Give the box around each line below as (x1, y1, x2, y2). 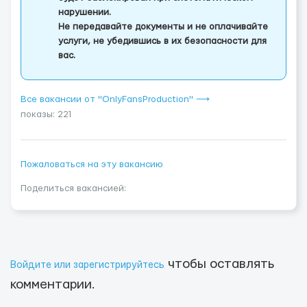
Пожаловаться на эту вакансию (21, 160, 163, 169)
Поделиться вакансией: (21, 184, 126, 193)
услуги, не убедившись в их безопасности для (58, 36, 267, 46)
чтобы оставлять (164, 258, 274, 271)
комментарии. (10, 278, 95, 291)
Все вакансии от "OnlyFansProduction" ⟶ (21, 95, 210, 104)
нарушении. (58, 8, 111, 17)
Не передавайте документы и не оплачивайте (58, 22, 268, 32)
